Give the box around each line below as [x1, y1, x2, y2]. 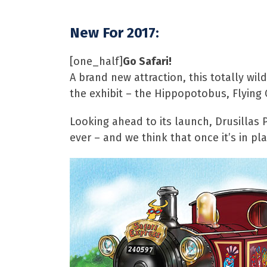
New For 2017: [70, 24, 159, 41]
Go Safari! [123, 55, 172, 68]
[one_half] [70, 55, 123, 68]
